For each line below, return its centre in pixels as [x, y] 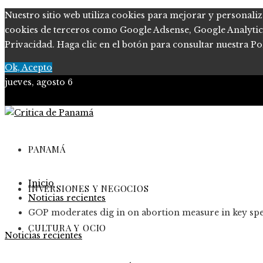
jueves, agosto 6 [39, 82]
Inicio [41, 183]
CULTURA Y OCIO [68, 228]
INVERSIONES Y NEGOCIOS [89, 188]
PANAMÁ [47, 149]
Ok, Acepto [28, 68]
